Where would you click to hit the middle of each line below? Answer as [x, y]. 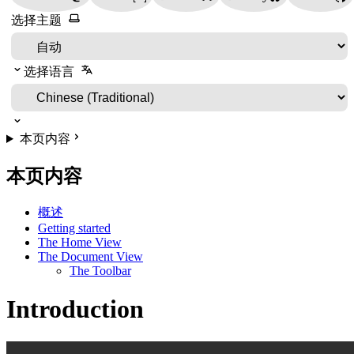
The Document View [90, 256]
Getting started [74, 228]
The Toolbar [100, 270]
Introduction [75, 309]
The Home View [80, 242]
